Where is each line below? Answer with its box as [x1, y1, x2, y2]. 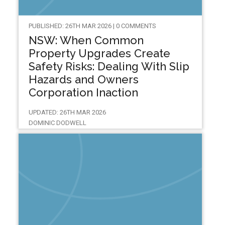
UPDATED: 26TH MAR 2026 [28, 108, 106, 117]
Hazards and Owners [28, 73, 139, 86]
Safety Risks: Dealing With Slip [28, 60, 189, 73]
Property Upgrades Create [28, 47, 170, 60]
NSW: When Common [28, 34, 144, 47]
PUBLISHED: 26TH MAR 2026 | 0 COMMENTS [28, 22, 156, 30]
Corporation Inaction [28, 86, 138, 99]
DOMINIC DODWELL [28, 119, 86, 127]
